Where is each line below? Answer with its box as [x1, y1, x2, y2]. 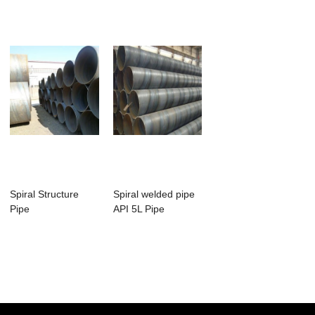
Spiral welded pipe [112, 188, 195, 200]
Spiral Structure [10, 188, 79, 200]
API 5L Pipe [112, 203, 165, 215]
